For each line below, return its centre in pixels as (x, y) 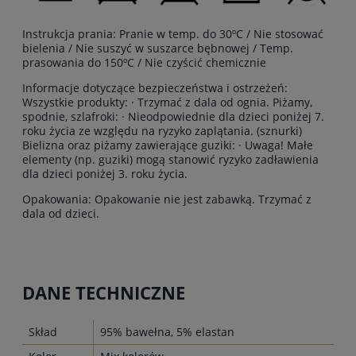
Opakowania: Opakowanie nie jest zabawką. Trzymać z (167, 199)
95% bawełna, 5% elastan (167, 332)
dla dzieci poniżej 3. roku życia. (105, 174)
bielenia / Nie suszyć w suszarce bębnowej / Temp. (158, 48)
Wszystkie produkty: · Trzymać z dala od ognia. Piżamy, (167, 103)
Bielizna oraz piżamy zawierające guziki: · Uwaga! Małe (168, 145)
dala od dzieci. (61, 214)
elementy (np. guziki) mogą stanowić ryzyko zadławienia (170, 160)
